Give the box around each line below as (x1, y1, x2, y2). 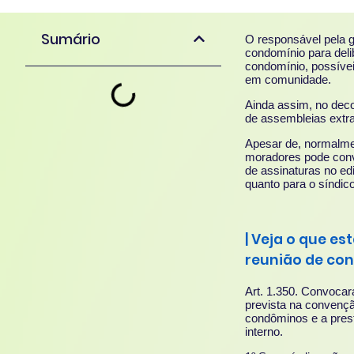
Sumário (41, 28, 100, 49)
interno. (245, 324, 283, 338)
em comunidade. (245, 72, 331, 86)
